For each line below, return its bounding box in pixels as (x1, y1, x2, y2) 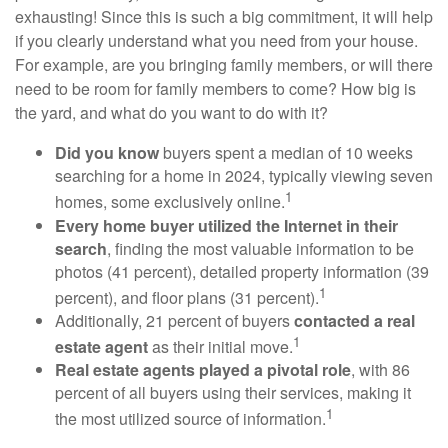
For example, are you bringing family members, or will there (15, 53, 433, 77)
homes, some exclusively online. (55, 190, 285, 214)
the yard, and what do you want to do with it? (15, 101, 328, 125)
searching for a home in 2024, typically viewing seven (55, 164, 433, 188)
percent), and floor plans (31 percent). (55, 285, 319, 309)
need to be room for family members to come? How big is (15, 77, 416, 101)
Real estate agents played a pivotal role (55, 358, 351, 382)
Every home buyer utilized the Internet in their (55, 213, 398, 237)
